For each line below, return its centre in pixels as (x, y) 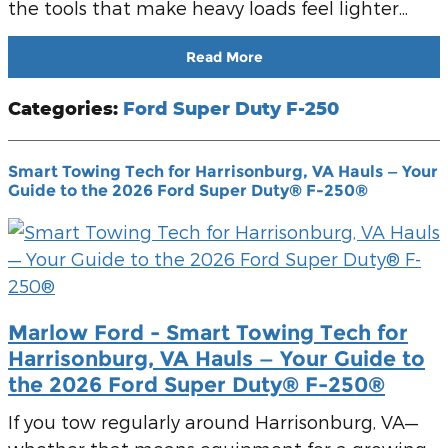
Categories (60, 107)
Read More (224, 56)
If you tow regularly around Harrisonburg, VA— (213, 422)
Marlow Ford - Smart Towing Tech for (208, 332)
